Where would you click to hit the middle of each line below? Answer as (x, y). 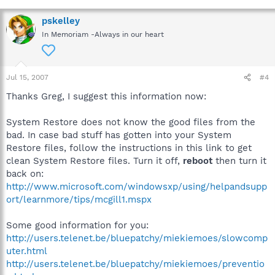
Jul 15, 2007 (27, 77)
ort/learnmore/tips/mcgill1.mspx (79, 199)
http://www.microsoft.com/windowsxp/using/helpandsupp (137, 187)
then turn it (241, 161)
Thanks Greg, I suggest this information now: (106, 96)
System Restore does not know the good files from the (131, 122)
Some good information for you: (77, 225)
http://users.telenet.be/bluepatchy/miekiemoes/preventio (135, 264)
